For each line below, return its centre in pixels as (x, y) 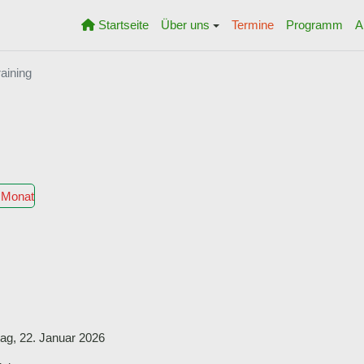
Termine (252, 25)
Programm (314, 25)
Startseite (123, 25)
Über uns (185, 25)
